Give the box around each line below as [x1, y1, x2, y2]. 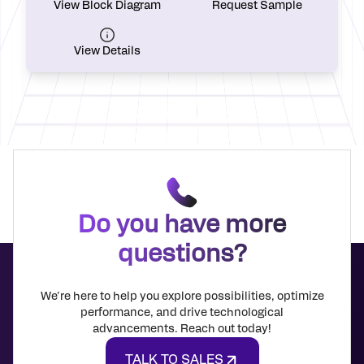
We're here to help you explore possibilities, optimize [40, 291, 324, 302]
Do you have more [78, 213, 286, 237]
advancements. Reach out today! [93, 323, 271, 335]
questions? [117, 242, 247, 266]
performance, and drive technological [80, 307, 284, 318]
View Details [74, 45, 141, 57]
